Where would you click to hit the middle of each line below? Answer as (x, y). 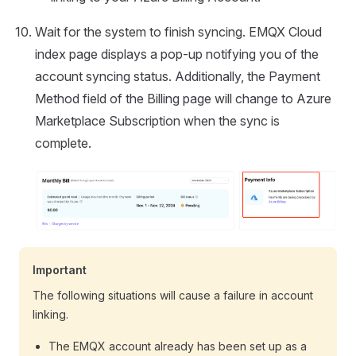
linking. (50, 315)
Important (60, 270)
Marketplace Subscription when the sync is (157, 121)
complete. (63, 143)
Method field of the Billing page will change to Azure (183, 99)
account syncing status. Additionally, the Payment (178, 77)
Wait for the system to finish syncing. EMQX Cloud (178, 32)
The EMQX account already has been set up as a (178, 346)
